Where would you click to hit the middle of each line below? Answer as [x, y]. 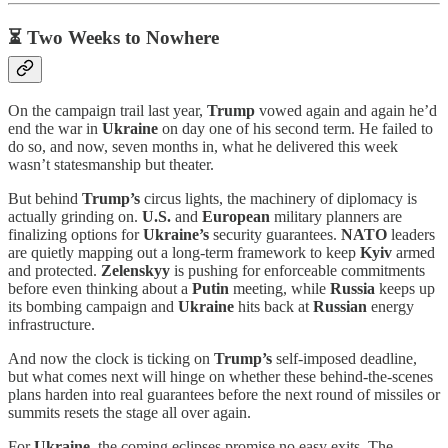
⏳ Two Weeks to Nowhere [113, 37]
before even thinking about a [100, 288]
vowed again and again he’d [346, 110]
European [236, 216]
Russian [340, 306]
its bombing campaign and [93, 306]
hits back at [273, 306]
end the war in [55, 128]
